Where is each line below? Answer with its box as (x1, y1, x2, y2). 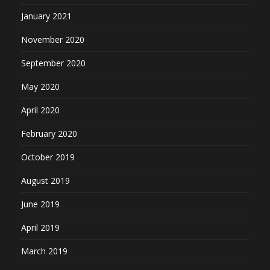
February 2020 (21, 128, 77, 140)
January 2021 (21, 10, 72, 22)
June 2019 (21, 198, 60, 210)
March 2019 (21, 245, 67, 257)
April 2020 (21, 104, 60, 116)
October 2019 (21, 151, 75, 163)
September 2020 (21, 57, 86, 69)
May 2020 (21, 81, 60, 93)
